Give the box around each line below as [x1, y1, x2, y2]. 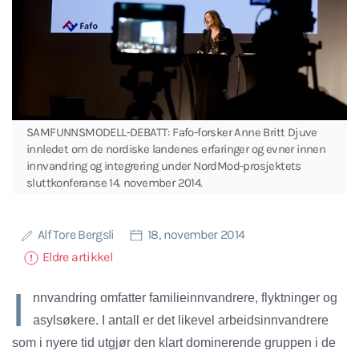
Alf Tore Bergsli [38, 227, 118, 243]
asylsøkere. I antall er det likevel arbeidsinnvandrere [33, 313, 329, 328]
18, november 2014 [147, 227, 245, 243]
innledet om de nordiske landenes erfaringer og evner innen [26, 142, 326, 157]
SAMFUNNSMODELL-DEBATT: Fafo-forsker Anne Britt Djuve [26, 125, 317, 140]
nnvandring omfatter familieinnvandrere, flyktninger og [33, 291, 337, 305]
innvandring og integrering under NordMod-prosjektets [26, 159, 301, 174]
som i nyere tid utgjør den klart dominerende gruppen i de [12, 336, 336, 350]
